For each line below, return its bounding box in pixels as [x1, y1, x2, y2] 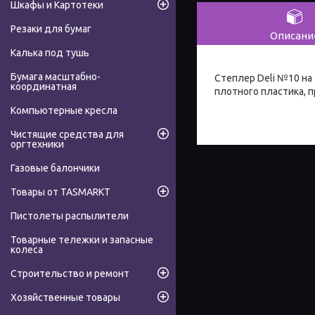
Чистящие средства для [11, 129, 124, 141]
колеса [11, 244, 43, 256]
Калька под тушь [11, 47, 89, 59]
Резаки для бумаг [11, 23, 91, 35]
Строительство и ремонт [11, 268, 129, 280]
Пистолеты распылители [11, 210, 129, 222]
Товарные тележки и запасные [11, 234, 153, 246]
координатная [11, 81, 77, 93]
